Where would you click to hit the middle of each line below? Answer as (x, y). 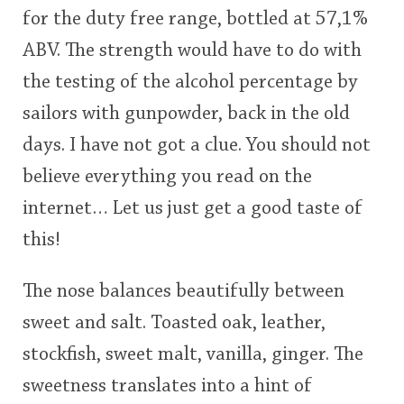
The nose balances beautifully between (184, 292)
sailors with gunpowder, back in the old (186, 114)
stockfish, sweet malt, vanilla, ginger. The (193, 355)
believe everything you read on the (167, 177)
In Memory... (134, 68)
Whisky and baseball (161, 144)
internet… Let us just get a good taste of (193, 209)
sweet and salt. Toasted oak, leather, (174, 323)
